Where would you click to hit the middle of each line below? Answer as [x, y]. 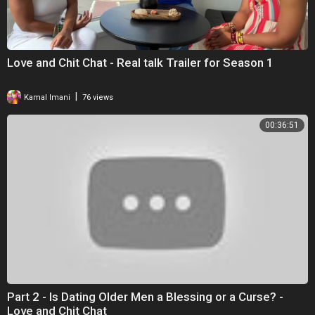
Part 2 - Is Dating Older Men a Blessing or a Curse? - [145, 296]
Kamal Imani [46, 97]
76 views [98, 97]
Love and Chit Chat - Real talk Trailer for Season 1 [140, 62]
